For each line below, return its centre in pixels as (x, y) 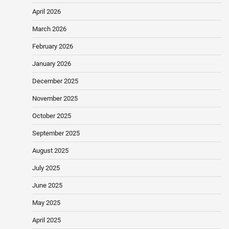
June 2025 (47, 185)
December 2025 (55, 81)
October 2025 (52, 116)
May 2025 (46, 202)
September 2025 (56, 133)
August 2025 (50, 150)
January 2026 (52, 63)
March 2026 (49, 29)
